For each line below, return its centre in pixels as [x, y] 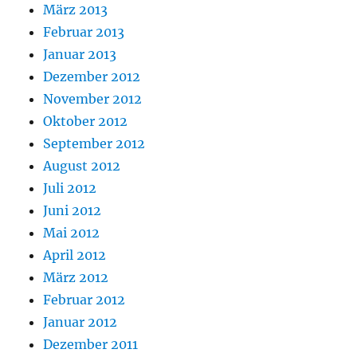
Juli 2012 [70, 188]
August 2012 [82, 166]
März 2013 [76, 10]
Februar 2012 [84, 300]
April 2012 [75, 255]
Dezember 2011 [91, 345]
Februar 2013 [84, 32]
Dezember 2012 [92, 77]
